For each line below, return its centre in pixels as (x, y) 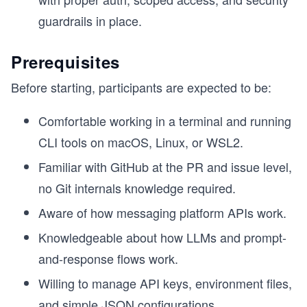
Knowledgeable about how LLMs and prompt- (162, 237)
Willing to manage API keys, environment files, (165, 283)
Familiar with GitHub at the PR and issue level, (165, 167)
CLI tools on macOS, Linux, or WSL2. (141, 142)
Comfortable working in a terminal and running (165, 121)
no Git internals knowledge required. (137, 188)
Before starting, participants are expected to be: (141, 87)
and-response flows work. (108, 259)
